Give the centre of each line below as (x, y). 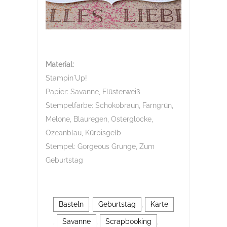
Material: (60, 65)
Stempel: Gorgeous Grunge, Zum (100, 147)
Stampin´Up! (66, 78)
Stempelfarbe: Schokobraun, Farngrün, (109, 106)
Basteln (71, 204)
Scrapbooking (128, 222)
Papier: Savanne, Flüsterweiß (93, 92)
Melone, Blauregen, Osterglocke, (99, 119)
